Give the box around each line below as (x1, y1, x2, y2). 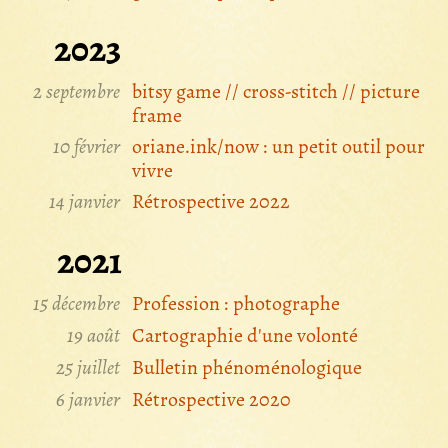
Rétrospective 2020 (132, 386, 291, 413)
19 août (67, 322, 120, 349)
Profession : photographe (132, 290, 340, 317)
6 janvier (56, 386, 120, 413)
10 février (53, 133, 120, 160)
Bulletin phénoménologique (132, 354, 362, 381)
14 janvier (49, 188, 120, 215)
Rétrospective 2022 (132, 188, 290, 215)
